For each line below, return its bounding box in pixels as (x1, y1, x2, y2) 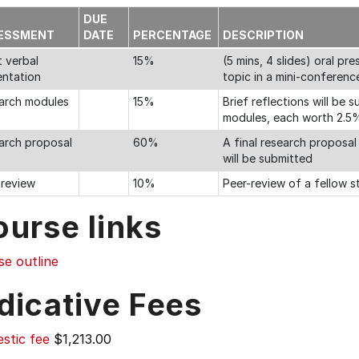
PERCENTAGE (133, 28, 214, 42)
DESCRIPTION (223, 28, 304, 42)
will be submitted (223, 151, 313, 165)
